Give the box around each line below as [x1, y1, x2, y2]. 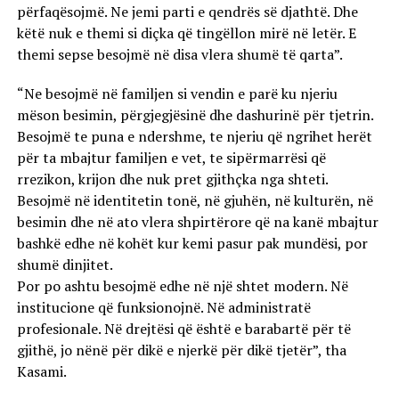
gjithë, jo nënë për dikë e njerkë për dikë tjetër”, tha [16, 339, 346, 360]
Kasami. [16, 361, 67, 381]
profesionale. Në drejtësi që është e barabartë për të [16, 318, 351, 338]
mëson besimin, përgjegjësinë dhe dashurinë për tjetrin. [16, 104, 373, 125]
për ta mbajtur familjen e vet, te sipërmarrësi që [16, 147, 326, 167]
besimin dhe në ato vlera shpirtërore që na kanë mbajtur [16, 211, 379, 232]
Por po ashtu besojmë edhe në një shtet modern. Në [16, 275, 348, 296]
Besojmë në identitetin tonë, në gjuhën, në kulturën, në [16, 190, 373, 210]
